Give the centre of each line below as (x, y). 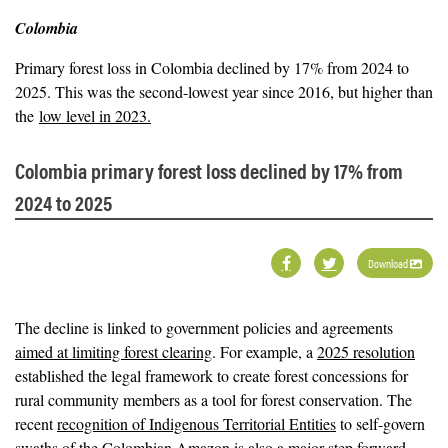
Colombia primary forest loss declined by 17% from (209, 170)
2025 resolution (366, 351)
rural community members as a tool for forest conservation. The (213, 399)
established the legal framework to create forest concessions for (211, 375)
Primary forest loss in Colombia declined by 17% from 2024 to (212, 67)
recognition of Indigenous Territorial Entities (196, 423)
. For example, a (264, 351)
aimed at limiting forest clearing (113, 351)
